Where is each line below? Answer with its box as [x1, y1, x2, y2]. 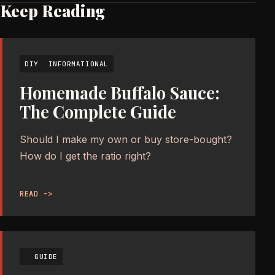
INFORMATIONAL [48, 60, 109, 69]
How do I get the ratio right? [20, 150, 151, 163]
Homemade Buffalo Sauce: [20, 82, 220, 104]
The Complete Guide [20, 101, 176, 123]
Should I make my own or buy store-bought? [20, 133, 232, 146]
